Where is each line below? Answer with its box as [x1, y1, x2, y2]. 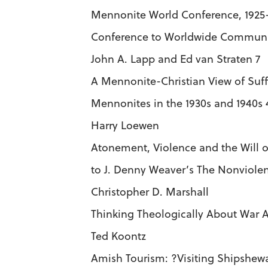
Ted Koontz [91, 229, 146, 243]
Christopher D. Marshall [91, 184, 209, 199]
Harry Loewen [91, 118, 159, 133]
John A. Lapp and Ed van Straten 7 [91, 51, 260, 66]
